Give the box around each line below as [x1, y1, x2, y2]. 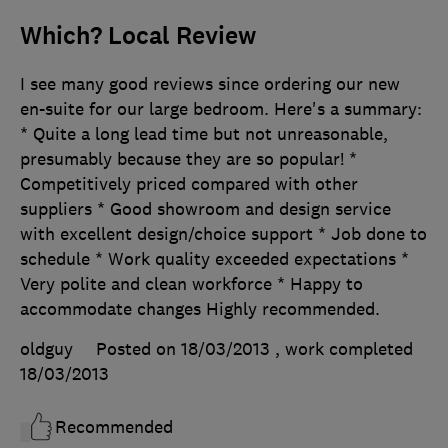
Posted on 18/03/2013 [96, 338, 270, 361]
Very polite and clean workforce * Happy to [20, 273, 363, 296]
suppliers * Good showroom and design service [20, 198, 391, 221]
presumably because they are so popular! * [20, 148, 357, 171]
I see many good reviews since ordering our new [20, 73, 400, 96]
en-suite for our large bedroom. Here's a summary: [20, 98, 422, 121]
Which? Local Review [20, 20, 256, 53]
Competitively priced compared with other [20, 173, 358, 196]
